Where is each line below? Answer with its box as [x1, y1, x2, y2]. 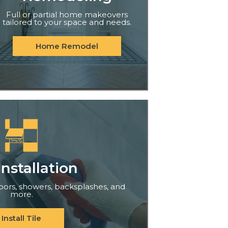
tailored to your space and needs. [2, 17, 131, 27]
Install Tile [2, 213, 42, 223]
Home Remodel [35, 41, 98, 51]
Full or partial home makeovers [6, 10, 128, 20]
